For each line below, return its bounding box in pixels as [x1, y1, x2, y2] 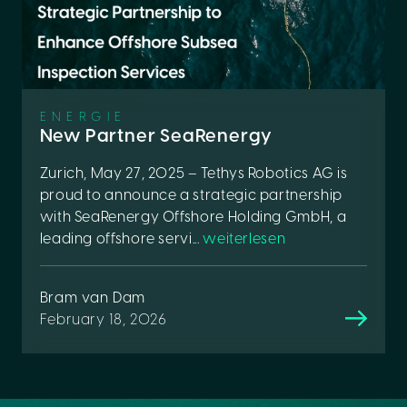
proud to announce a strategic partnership [39, 187, 342, 203]
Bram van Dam [39, 290, 146, 306]
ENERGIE [39, 110, 127, 124]
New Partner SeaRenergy [39, 126, 273, 146]
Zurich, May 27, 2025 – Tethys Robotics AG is [39, 165, 348, 182]
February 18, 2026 [39, 312, 167, 328]
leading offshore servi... [39, 231, 203, 247]
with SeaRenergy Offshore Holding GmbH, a [39, 209, 347, 225]
